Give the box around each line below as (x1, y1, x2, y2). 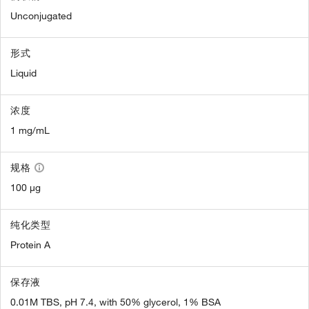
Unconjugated (10, 10, 72, 23)
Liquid (10, 67, 37, 80)
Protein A (10, 239, 50, 252)
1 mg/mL (10, 124, 50, 137)
